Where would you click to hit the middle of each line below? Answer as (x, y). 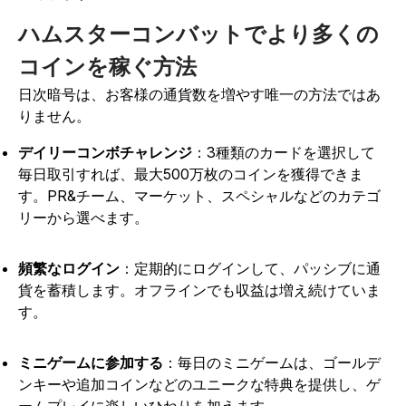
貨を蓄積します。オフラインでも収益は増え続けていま (199, 290)
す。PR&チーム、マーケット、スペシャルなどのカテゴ (199, 196)
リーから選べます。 (83, 218)
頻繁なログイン (69, 269)
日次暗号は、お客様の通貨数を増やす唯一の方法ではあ (199, 95)
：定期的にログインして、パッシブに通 (250, 269)
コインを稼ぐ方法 (107, 67)
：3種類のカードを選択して (284, 153)
